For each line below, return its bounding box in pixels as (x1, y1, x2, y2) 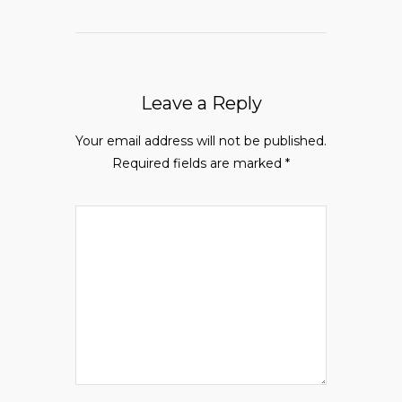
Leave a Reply (140, 92, 262, 115)
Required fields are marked (112, 155, 285, 172)
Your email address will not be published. (75, 133, 327, 150)
